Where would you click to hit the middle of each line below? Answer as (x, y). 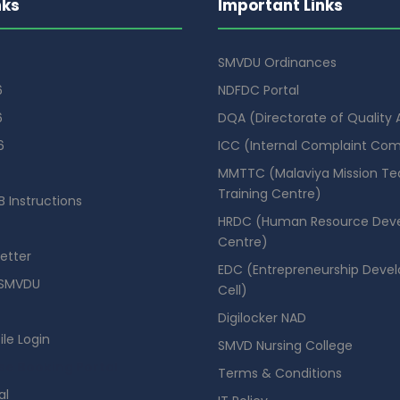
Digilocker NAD (262, 317)
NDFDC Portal (258, 90)
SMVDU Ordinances (277, 62)
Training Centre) (270, 193)
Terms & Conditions (280, 373)
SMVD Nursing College (285, 345)
